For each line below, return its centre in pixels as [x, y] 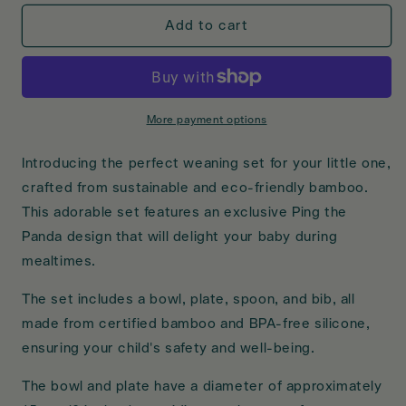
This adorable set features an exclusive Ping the [184, 213]
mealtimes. [59, 261]
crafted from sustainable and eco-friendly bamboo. [195, 188]
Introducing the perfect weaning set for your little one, [207, 164]
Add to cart [207, 25]
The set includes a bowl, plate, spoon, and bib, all [188, 300]
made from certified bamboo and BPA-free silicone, [196, 324]
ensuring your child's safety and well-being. [169, 348]
